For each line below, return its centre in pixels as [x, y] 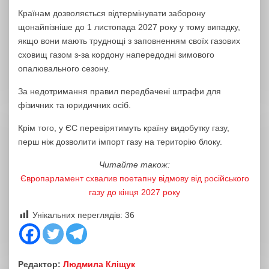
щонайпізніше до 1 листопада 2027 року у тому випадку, [129, 27]
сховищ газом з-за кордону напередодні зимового [116, 55]
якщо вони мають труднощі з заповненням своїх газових [129, 41]
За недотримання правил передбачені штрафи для [119, 91]
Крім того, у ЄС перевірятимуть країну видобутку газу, [124, 128]
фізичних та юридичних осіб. [74, 105]
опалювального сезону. [64, 68]
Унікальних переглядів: [77, 215]
